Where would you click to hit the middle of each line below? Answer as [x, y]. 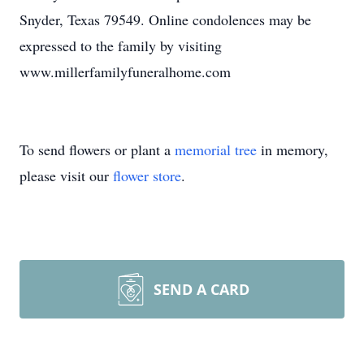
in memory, [292, 149]
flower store [147, 175]
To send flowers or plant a [97, 149]
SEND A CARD [201, 289]
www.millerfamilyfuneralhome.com [125, 71]
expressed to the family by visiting [121, 45]
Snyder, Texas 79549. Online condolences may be [165, 19]
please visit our [66, 175]
